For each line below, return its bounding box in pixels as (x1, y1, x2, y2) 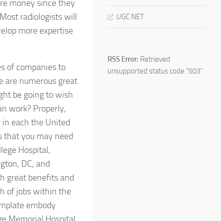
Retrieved (139, 54, 170, 64)
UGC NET (116, 12, 144, 21)
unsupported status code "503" (108, 66, 203, 75)
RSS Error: (108, 54, 139, 64)
